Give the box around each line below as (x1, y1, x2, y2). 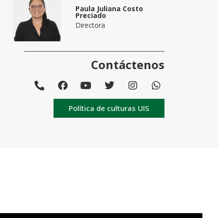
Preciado (75, 11, 107, 20)
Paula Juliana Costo (75, 4, 144, 14)
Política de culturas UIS (68, 103, 149, 113)
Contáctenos (91, 56, 164, 73)
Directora (75, 20, 106, 30)
